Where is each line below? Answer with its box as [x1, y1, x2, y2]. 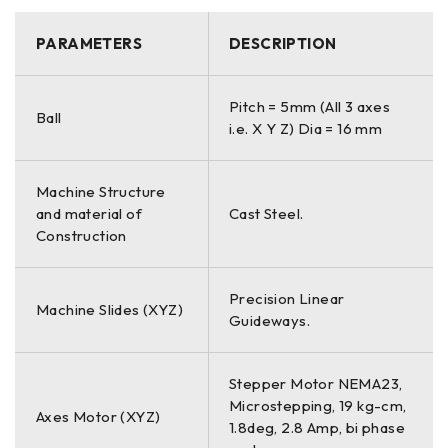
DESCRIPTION [229, 33, 337, 53]
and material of [36, 203, 143, 223]
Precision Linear [229, 288, 345, 308]
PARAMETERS [36, 33, 142, 53]
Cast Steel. [229, 203, 304, 223]
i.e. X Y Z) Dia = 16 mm [229, 118, 383, 138]
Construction [36, 225, 127, 245]
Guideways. [229, 310, 311, 330]
